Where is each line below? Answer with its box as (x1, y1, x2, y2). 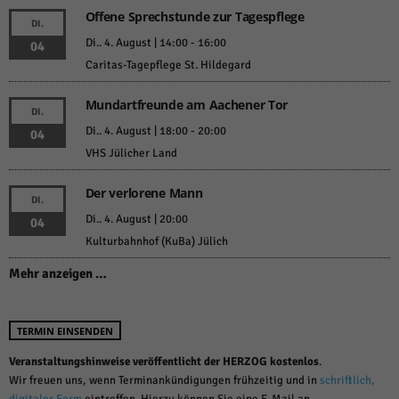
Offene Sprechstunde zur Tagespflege (85, 8, 305, 26)
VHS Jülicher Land (85, 146, 177, 161)
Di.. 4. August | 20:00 (85, 212, 188, 227)
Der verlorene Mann (85, 184, 203, 202)
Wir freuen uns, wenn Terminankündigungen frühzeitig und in (9, 373, 320, 388)
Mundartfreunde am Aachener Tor (85, 96, 289, 114)
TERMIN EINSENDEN (17, 324, 113, 338)
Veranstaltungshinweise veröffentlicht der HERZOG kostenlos (9, 354, 319, 370)
